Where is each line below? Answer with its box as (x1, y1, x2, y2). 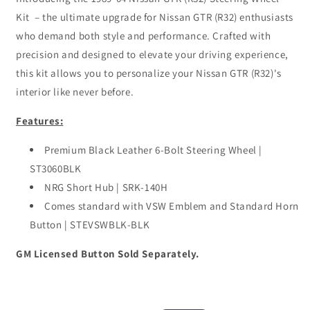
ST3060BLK (30, 162, 82, 176)
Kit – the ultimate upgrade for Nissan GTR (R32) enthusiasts (16, 10, 294, 24)
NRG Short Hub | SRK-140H (44, 181, 170, 194)
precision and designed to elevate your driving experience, (16, 48, 289, 62)
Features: (16, 114, 64, 128)
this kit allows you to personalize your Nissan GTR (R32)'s (16, 66, 282, 80)
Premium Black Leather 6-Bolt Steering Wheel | (44, 143, 263, 157)
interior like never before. (16, 85, 134, 99)
